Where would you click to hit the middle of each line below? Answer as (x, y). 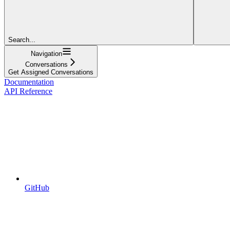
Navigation (46, 53)
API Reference (28, 91)
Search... (22, 40)
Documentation (29, 82)
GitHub (37, 187)
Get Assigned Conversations (51, 72)
